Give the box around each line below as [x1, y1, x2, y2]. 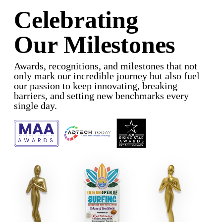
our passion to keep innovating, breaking [14, 80, 177, 91]
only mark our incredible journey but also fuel [14, 70, 200, 81]
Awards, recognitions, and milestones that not [14, 60, 197, 71]
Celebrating [14, 5, 138, 34]
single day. [14, 100, 57, 111]
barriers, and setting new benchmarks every [14, 90, 189, 101]
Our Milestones [14, 30, 175, 58]
